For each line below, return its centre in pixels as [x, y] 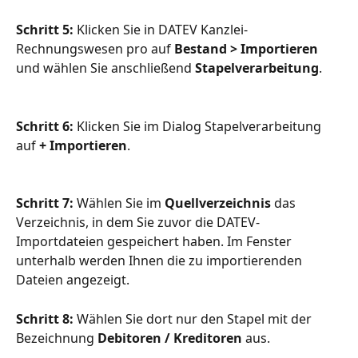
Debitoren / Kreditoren [170, 338]
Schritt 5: [45, 30]
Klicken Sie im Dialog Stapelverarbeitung [199, 126]
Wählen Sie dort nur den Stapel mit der [194, 318]
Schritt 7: [45, 203]
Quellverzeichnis [218, 203]
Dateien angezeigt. [73, 280]
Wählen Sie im [119, 203]
